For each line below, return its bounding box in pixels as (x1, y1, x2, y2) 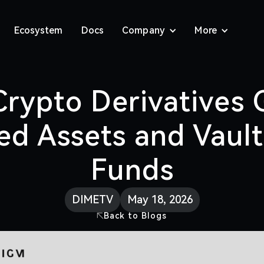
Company (121, 25, 166, 36)
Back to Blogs (104, 211, 167, 220)
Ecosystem (14, 25, 62, 36)
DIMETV (71, 193, 113, 206)
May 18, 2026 (127, 193, 193, 206)
